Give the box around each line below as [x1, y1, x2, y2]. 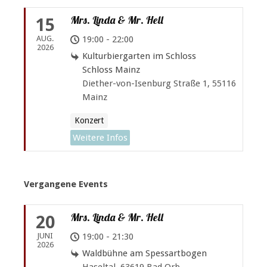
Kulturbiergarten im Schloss [82, 50, 196, 61]
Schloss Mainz [82, 64, 140, 75]
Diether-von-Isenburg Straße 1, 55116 [82, 77, 236, 89]
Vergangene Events [24, 179, 108, 190]
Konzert [74, 115, 104, 125]
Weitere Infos [73, 132, 128, 143]
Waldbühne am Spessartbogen [82, 247, 207, 259]
